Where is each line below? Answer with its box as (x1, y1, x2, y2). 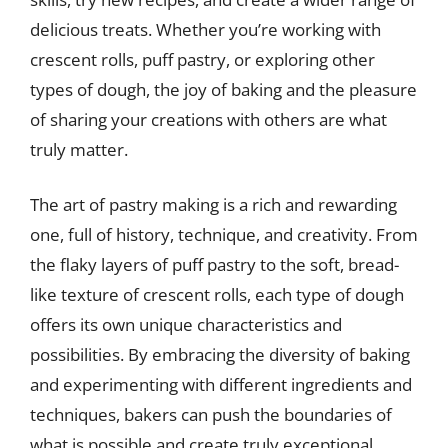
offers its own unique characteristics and (30, 313, 342, 336)
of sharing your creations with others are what (30, 107, 387, 131)
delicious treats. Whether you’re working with (30, 17, 381, 41)
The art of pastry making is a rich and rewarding (30, 193, 397, 216)
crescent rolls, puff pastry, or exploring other (30, 47, 375, 71)
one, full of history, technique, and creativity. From (30, 223, 418, 246)
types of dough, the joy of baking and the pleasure (30, 77, 417, 101)
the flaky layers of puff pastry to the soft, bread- (30, 253, 399, 276)
